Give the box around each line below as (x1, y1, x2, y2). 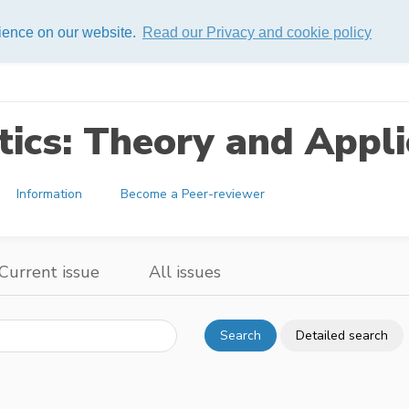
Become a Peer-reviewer (121, 185, 266, 204)
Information (16, 185, 83, 204)
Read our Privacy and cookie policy (142, 24, 372, 40)
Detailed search (296, 327, 388, 345)
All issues (149, 261, 221, 284)
